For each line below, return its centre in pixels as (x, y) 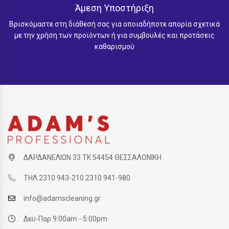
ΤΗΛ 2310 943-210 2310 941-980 (77, 178)
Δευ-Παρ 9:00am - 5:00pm (65, 219)
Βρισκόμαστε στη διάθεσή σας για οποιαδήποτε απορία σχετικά (114, 24)
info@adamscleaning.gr (62, 199)
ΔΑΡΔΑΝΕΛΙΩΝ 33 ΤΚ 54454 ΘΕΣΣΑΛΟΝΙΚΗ (93, 158)
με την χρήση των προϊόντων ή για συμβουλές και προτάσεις (114, 36)
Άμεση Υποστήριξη (114, 8)
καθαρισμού (114, 47)
